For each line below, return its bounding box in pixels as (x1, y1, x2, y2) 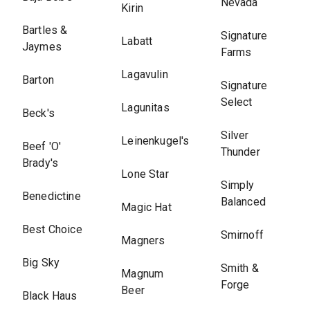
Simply (220, 179, 255, 192)
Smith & (220, 262, 259, 275)
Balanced (220, 195, 266, 208)
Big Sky (22, 256, 60, 269)
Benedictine (22, 190, 81, 203)
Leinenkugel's (121, 134, 190, 147)
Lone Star (121, 167, 169, 181)
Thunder (220, 145, 260, 158)
